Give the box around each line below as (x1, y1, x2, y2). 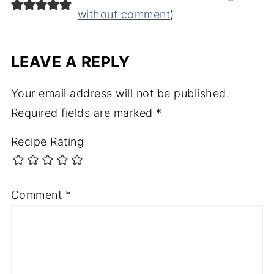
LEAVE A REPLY (10, 53, 130, 72)
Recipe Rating (10, 135, 84, 149)
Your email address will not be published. (10, 87, 230, 100)
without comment (77, 8, 171, 21)
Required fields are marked (10, 106, 157, 120)
